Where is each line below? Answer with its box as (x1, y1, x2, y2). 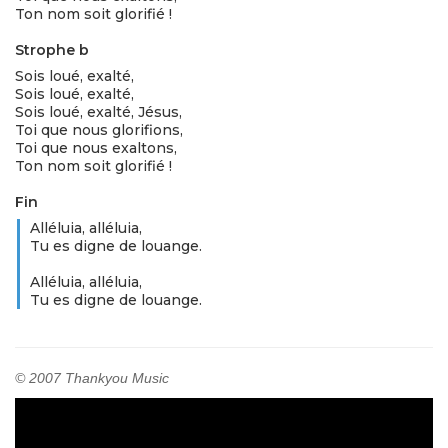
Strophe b (15, 41, 89, 59)
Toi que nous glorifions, (15, 121, 183, 139)
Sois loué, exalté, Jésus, (15, 103, 182, 121)
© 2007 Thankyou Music (15, 370, 169, 386)
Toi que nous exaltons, (15, 139, 177, 157)
